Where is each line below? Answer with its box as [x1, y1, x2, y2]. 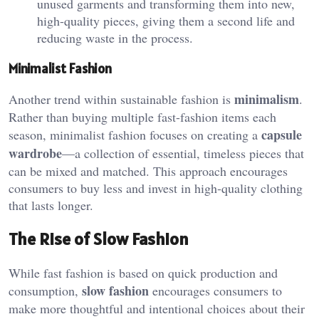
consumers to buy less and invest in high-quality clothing [9, 179, 303, 197]
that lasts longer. [9, 197, 93, 214]
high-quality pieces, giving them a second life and [37, 12, 295, 29]
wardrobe [9, 144, 62, 163]
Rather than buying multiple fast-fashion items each [9, 108, 276, 126]
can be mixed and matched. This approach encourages [9, 162, 288, 180]
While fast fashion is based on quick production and [9, 264, 278, 282]
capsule [261, 125, 302, 145]
